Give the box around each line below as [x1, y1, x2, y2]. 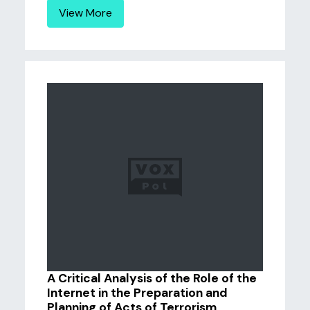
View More [59, 6, 112, 20]
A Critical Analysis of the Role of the [47, 271, 257, 286]
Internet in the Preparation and [47, 285, 228, 300]
